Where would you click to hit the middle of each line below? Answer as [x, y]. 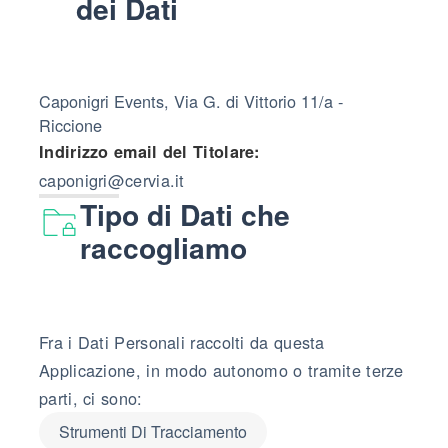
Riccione [70, 124]
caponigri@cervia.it [112, 179]
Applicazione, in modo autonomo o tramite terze [221, 369]
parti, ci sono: [91, 397]
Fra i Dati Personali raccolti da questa [182, 341]
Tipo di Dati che [185, 214]
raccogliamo [164, 247]
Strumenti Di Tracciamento [153, 431]
